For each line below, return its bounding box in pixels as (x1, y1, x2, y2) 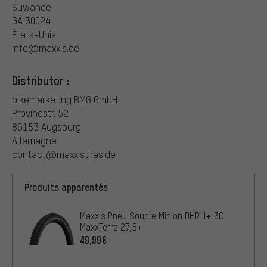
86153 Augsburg (12, 120, 81, 133)
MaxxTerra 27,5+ (80, 221, 142, 234)
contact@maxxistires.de (12, 148, 116, 161)
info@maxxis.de (12, 42, 79, 55)
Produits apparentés (24, 181, 108, 194)
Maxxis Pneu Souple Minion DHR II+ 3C (80, 210, 223, 222)
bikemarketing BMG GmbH (12, 93, 117, 106)
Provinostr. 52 (12, 107, 69, 120)
